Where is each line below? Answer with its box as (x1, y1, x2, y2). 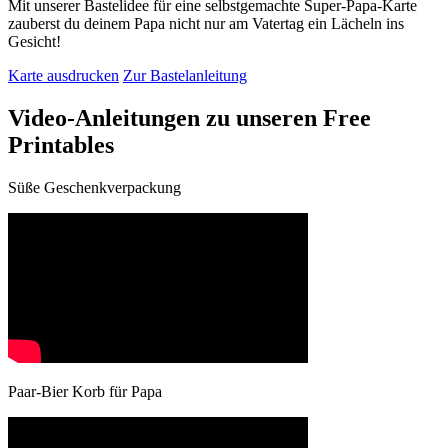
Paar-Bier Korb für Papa (8, 382, 162, 400)
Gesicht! (8, 32, 61, 50)
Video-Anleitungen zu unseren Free (8, 104, 371, 131)
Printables (8, 131, 114, 158)
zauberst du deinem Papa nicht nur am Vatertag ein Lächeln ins (8, 14, 404, 32)
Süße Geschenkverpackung (8, 178, 181, 196)
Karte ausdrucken (8, 66, 119, 84)
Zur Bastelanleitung (123, 66, 247, 84)
